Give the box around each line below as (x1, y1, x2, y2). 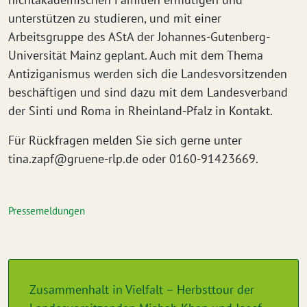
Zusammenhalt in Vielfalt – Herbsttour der (29, 282, 254, 297)
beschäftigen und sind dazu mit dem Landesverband (8, 84, 288, 100)
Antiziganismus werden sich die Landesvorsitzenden (8, 66, 287, 82)
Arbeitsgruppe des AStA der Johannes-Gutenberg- (8, 29, 270, 45)
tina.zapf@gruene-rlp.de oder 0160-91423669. (8, 151, 258, 167)
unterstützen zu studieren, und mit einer (8, 10, 221, 26)
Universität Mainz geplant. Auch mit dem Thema (8, 47, 263, 63)
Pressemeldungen (8, 204, 85, 217)
